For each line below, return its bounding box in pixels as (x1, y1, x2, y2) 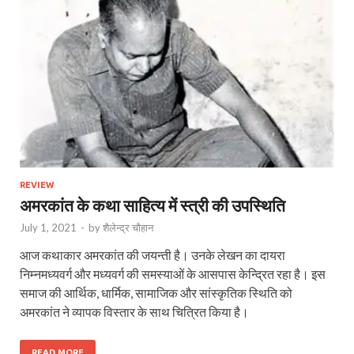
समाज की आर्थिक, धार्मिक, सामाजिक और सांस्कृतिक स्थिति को (20, 284, 292, 300)
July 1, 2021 (20, 220, 77, 234)
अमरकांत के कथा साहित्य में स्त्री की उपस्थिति (20, 194, 285, 215)
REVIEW (20, 179, 54, 190)
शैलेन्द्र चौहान (103, 220, 153, 234)
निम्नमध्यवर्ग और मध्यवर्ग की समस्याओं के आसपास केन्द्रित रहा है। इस (20, 265, 326, 281)
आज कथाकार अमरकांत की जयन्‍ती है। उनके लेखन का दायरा (20, 247, 285, 262)
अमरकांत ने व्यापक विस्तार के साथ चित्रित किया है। (20, 303, 249, 319)
